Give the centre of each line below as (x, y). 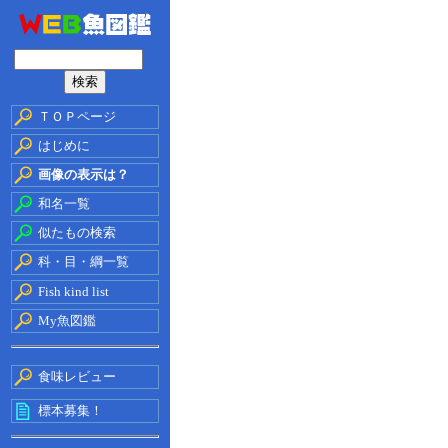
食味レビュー (77, 376)
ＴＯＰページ (77, 116)
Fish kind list (73, 291)
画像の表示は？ (83, 174)
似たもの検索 (77, 232)
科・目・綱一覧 (83, 261)
